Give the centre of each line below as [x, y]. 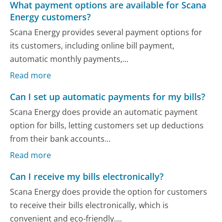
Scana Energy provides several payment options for [106, 32]
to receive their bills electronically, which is [89, 205]
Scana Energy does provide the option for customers [109, 192]
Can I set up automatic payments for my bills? [108, 97]
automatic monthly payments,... [69, 59]
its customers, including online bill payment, [92, 46]
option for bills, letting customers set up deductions [107, 126]
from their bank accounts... [60, 139]
